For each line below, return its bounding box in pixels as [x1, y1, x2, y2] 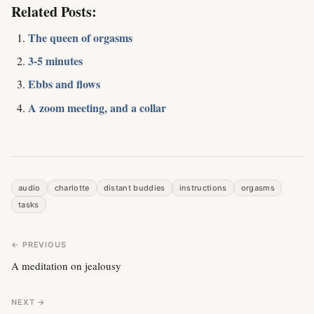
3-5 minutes [28, 53, 83, 69]
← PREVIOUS [11, 239, 67, 250]
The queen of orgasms [28, 29, 132, 46]
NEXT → [11, 296, 46, 307]
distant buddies [103, 182, 165, 193]
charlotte [54, 182, 90, 193]
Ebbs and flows [28, 76, 100, 93]
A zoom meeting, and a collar [28, 99, 166, 116]
